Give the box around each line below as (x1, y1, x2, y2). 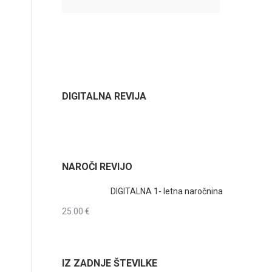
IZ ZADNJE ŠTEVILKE (62, 257, 157, 269)
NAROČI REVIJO (62, 161, 132, 172)
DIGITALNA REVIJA (62, 90, 146, 102)
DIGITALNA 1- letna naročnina (110, 186, 223, 196)
